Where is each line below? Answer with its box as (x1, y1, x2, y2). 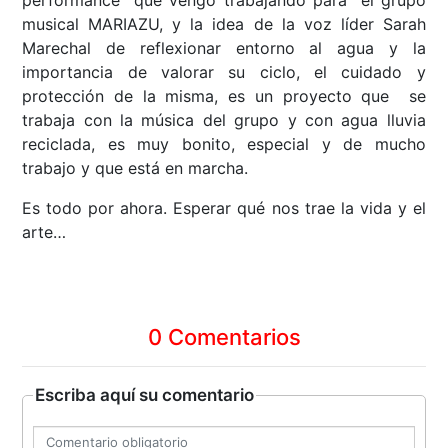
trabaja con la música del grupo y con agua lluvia (22, 110, 426, 131)
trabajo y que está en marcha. (22, 158, 249, 179)
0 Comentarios (147, 324, 301, 351)
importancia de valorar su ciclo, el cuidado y (22, 62, 426, 83)
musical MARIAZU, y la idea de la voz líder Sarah (22, 14, 426, 35)
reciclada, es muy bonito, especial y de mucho (22, 134, 426, 155)
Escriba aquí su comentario (35, 385, 255, 406)
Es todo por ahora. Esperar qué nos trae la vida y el (22, 198, 426, 219)
